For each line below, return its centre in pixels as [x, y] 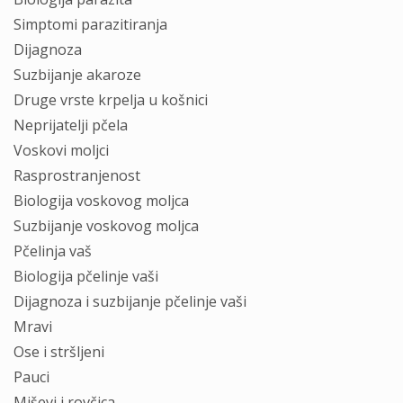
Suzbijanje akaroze [77, 75]
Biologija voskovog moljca [101, 201]
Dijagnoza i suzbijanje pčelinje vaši [130, 301]
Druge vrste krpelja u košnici [111, 100]
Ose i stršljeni [59, 352]
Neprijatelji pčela [71, 125]
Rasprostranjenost [77, 175]
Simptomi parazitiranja [90, 24]
